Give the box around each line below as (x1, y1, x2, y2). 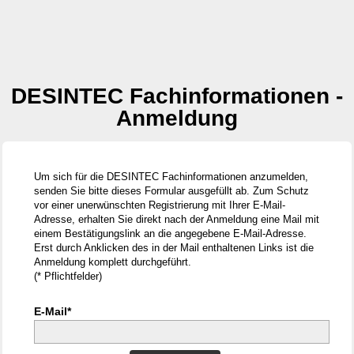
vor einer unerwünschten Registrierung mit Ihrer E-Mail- (34, 199, 285, 211)
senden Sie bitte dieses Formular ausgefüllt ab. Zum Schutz (34, 185, 309, 197)
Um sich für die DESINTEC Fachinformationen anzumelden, (34, 171, 308, 183)
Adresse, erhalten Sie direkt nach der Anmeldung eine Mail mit (34, 213, 319, 225)
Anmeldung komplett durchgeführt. (34, 256, 191, 268)
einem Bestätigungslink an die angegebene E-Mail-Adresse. (34, 228, 307, 239)
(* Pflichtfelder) (34, 270, 102, 282)
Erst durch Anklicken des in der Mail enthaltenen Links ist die (34, 242, 314, 254)
